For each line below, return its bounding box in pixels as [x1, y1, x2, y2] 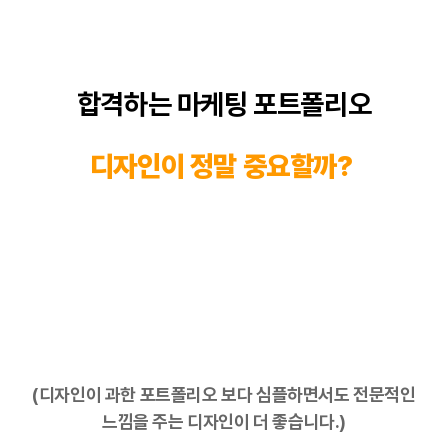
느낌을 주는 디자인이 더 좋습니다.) [101, 410, 346, 432]
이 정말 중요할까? [160, 148, 359, 183]
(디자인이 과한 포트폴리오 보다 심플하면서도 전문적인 [32, 383, 416, 405]
